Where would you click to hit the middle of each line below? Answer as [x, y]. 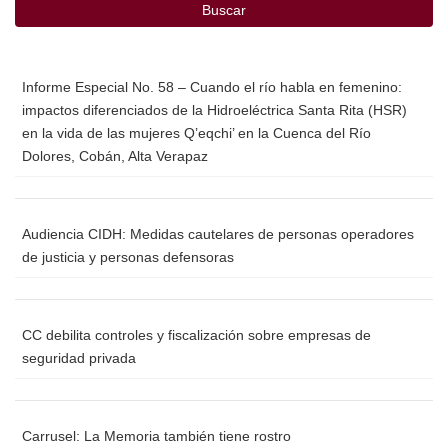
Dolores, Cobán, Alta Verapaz [115, 155]
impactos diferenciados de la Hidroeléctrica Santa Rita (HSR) [214, 109]
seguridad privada [79, 357]
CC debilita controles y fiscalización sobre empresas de [196, 334]
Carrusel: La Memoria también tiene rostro [156, 435]
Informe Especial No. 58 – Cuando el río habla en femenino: [212, 86]
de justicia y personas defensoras [128, 256]
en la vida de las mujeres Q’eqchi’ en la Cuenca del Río [196, 132]
